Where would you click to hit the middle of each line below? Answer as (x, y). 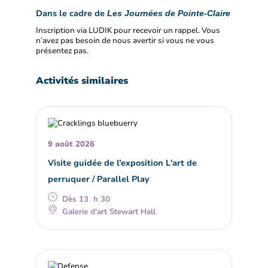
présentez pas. (62, 51)
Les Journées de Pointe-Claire (167, 13)
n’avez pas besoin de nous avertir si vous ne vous (125, 40)
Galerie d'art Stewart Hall (109, 212)
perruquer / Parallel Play (99, 179)
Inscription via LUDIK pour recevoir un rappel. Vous (128, 30)
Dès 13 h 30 (86, 200)
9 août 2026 (71, 144)
